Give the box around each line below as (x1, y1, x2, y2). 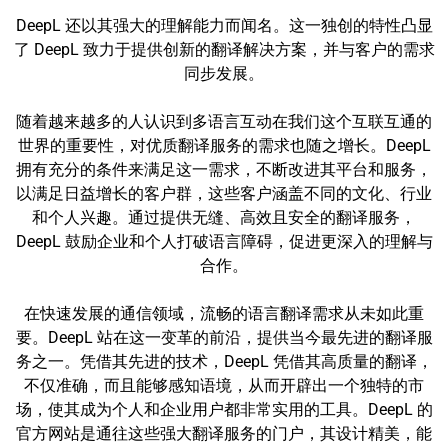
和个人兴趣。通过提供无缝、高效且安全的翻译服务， (32, 208, 416, 227)
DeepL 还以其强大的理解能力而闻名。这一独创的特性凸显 (15, 16, 433, 35)
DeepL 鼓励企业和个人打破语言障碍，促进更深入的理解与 (15, 232, 433, 251)
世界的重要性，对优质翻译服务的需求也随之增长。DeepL (17, 136, 431, 155)
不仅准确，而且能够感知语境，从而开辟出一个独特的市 (24, 376, 424, 395)
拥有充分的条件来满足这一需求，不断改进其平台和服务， (16, 160, 432, 179)
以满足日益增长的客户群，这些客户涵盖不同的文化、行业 (16, 184, 432, 203)
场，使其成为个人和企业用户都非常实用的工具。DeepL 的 (15, 400, 433, 419)
